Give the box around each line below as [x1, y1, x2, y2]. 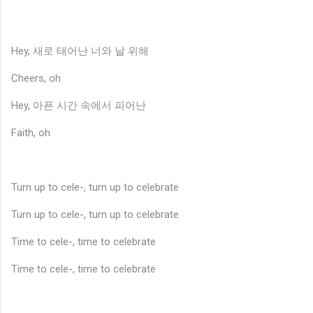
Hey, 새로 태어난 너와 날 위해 [11, 44, 149, 57]
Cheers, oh [11, 71, 61, 85]
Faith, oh [11, 126, 50, 139]
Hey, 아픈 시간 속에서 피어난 [11, 99, 146, 112]
